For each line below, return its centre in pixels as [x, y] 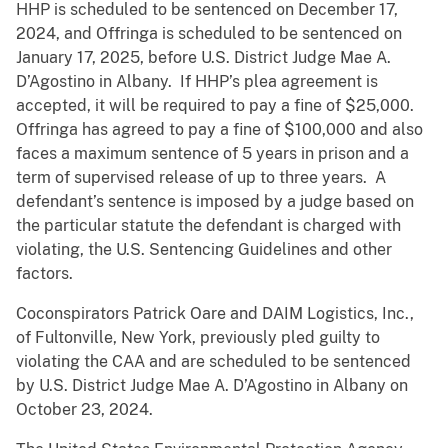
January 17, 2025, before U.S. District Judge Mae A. [203, 58]
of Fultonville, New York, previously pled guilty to [198, 338]
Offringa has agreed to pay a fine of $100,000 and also [219, 130]
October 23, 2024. [84, 410]
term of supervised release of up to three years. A [201, 178]
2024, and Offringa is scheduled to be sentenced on [209, 34]
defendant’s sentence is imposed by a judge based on [215, 202]
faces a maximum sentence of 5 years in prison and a [212, 154]
